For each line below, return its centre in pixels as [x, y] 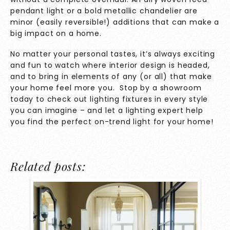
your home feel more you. [65, 88]
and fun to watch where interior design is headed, [110, 65]
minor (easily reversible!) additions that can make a [115, 22]
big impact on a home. [56, 33]
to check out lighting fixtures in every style [121, 99]
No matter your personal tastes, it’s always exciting [113, 54]
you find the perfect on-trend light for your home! [112, 122]
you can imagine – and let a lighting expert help [107, 111]
